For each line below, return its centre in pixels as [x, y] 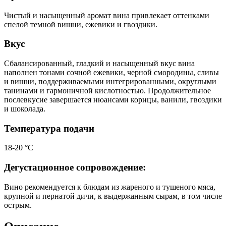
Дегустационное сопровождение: [75, 167]
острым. [18, 205]
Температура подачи [49, 128]
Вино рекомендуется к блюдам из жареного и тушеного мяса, [110, 187]
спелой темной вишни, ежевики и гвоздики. [81, 24]
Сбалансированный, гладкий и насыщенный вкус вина [99, 64]
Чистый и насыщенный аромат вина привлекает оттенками [107, 15]
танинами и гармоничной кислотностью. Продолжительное [107, 91]
